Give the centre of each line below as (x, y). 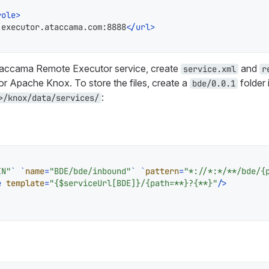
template (25, 183)
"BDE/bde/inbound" (90, 171)
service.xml (209, 69)
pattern (162, 171)
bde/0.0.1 (213, 83)
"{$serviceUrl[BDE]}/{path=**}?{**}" (133, 183)
